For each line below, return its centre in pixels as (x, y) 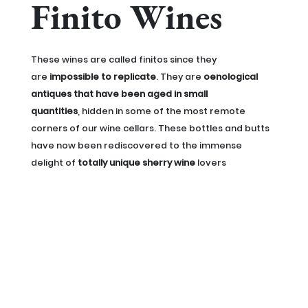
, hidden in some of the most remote (161, 111)
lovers (210, 162)
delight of (53, 162)
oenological (230, 76)
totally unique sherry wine (135, 162)
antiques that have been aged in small (119, 93)
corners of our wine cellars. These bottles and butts (150, 128)
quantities (54, 111)
